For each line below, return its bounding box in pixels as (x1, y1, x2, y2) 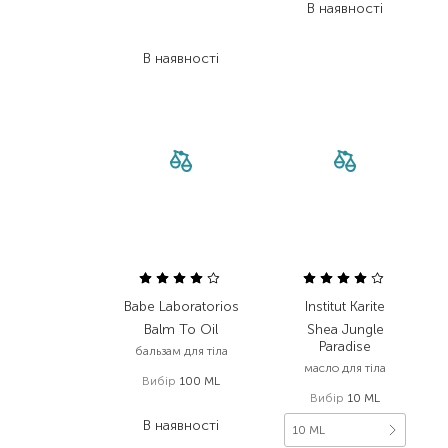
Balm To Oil (144, 321, 218, 338)
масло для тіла (304, 361, 386, 375)
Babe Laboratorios (123, 298, 239, 315)
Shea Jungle (306, 321, 384, 338)
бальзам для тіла (134, 344, 228, 358)
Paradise (319, 338, 371, 355)
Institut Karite (305, 298, 385, 315)
